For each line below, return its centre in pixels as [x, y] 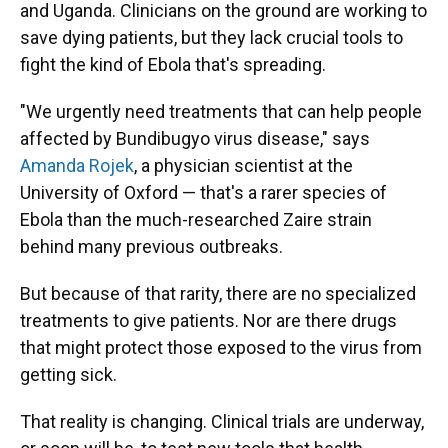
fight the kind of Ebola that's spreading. [173, 64]
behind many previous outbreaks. [151, 246]
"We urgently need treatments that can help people [221, 111]
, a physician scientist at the [243, 165]
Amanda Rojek [77, 165]
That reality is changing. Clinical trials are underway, [222, 421]
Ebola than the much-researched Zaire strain [196, 219]
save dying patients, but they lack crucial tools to [211, 37]
